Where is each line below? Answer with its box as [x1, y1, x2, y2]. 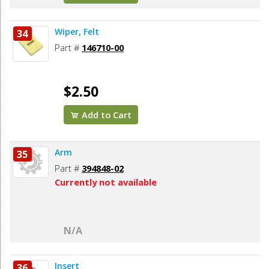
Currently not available [55, 176, 157, 189]
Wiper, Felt [55, 26, 99, 38]
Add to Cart [79, 109, 132, 121]
